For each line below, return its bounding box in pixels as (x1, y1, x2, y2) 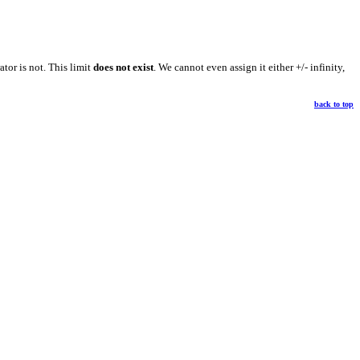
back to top (314, 99, 354, 108)
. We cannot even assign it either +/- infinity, (153, 60, 345, 73)
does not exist (93, 60, 153, 73)
